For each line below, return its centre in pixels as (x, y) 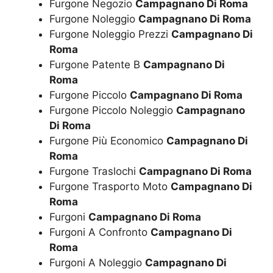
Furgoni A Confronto (100, 232)
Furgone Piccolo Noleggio (113, 110)
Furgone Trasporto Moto (110, 186)
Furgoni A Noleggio (97, 262)
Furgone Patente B (96, 64)
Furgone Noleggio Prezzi (110, 34)
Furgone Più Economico (108, 140)
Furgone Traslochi (94, 171)
